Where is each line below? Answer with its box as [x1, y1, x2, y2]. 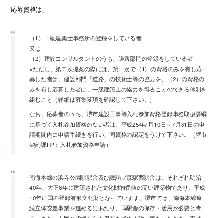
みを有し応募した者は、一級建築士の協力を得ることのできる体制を [29, 85, 207, 93]
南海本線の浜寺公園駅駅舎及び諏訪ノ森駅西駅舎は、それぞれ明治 [29, 173, 201, 182]
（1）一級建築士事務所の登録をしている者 [29, 34, 142, 42]
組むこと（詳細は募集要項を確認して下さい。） [29, 95, 156, 103]
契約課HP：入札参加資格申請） [29, 140, 111, 148]
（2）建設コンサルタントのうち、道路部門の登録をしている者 [29, 54, 193, 62]
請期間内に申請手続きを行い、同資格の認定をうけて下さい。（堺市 [29, 130, 207, 138]
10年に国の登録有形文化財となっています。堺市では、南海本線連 [29, 194, 202, 202]
